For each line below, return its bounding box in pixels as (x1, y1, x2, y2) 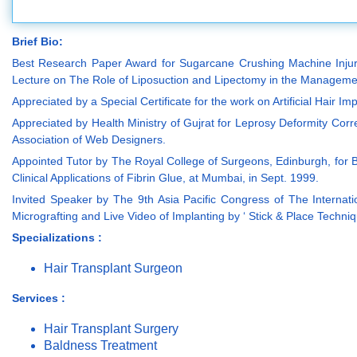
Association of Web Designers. (12, 133, 166, 147)
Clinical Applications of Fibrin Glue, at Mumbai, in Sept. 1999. (12, 171, 319, 185)
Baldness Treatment (44, 339, 157, 353)
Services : (12, 292, 65, 305)
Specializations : (12, 231, 102, 245)
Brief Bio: (12, 35, 63, 49)
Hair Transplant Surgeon (44, 261, 182, 276)
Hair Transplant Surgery (44, 322, 178, 336)
